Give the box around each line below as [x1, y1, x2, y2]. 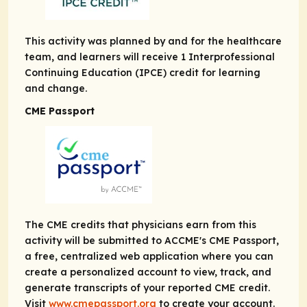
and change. [25, 82, 87, 95]
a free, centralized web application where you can [25, 250, 273, 263]
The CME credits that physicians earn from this [25, 219, 256, 232]
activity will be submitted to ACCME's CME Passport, [25, 234, 279, 247]
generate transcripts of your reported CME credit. [25, 282, 270, 295]
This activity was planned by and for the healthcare [25, 35, 282, 48]
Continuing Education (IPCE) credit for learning [25, 66, 260, 79]
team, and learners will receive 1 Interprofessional [25, 51, 275, 64]
